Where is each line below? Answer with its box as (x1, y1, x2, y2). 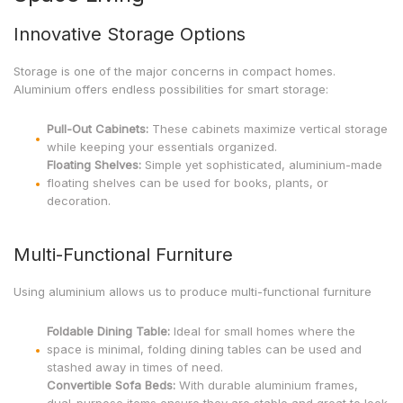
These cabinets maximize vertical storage (148, 121, 388, 136)
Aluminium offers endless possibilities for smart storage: (13, 82, 328, 96)
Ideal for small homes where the (174, 324, 355, 338)
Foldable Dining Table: (47, 324, 174, 338)
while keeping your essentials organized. (47, 139, 277, 154)
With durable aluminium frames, (179, 378, 358, 392)
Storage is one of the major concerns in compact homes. (13, 64, 336, 78)
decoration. (47, 193, 111, 208)
